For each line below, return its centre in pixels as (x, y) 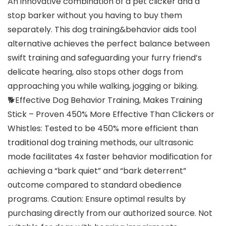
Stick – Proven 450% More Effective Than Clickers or (111, 115)
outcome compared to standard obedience (95, 185)
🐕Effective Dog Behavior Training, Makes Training (105, 100)
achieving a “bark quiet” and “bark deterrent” (97, 171)
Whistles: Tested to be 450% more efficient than (103, 129)
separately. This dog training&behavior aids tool (102, 30)
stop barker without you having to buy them (95, 16)
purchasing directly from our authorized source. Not (110, 213)
